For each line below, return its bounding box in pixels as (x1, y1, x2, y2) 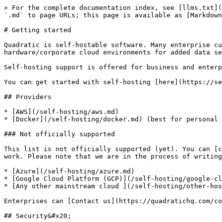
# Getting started (4, 26, 71, 34)
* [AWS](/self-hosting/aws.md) (4, 108, 119, 115)
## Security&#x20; (4, 212, 71, 220)
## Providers (4, 93, 52, 101)
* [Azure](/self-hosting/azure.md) (4, 167, 135, 175)
